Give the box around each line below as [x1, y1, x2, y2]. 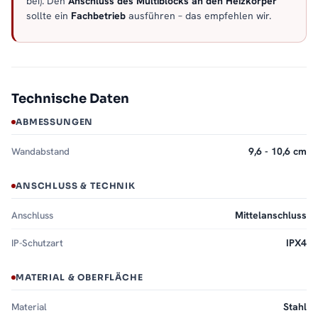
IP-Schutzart [11, 236, 63, 250]
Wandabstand [11, 145, 70, 158]
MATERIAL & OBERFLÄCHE [16, 272, 143, 283]
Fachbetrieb [71, 9, 126, 23]
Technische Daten [11, 91, 129, 107]
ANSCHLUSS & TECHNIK [16, 180, 136, 192]
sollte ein [26, 9, 71, 23]
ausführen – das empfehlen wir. [126, 9, 271, 23]
